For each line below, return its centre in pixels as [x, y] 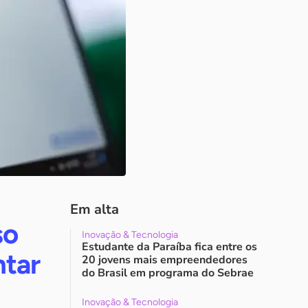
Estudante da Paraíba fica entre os [169, 247]
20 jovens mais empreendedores [165, 260]
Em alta [95, 209]
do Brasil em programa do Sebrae [168, 273]
